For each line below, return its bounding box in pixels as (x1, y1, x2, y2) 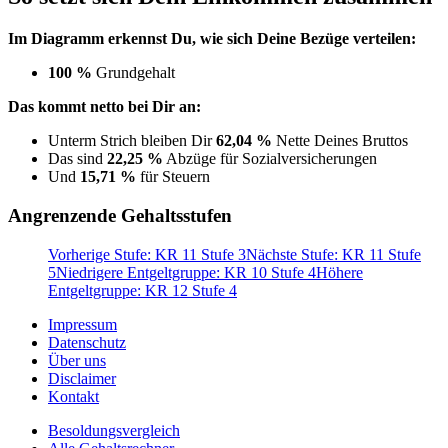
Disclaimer (48, 369, 116, 387)
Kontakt (48, 387, 99, 405)
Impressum (48, 315, 117, 333)
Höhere (316, 263, 363, 281)
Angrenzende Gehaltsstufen (8, 205, 232, 227)
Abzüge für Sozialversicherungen (163, 150, 377, 168)
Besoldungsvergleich (48, 421, 180, 439)
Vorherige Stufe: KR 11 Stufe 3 (48, 245, 246, 263)
